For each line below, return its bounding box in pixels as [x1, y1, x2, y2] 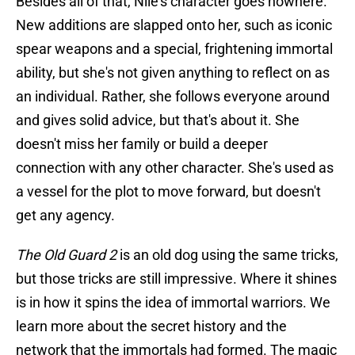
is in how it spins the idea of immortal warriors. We [16, 294, 330, 311]
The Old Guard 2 [16, 246, 116, 264]
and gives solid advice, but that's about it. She [16, 112, 300, 129]
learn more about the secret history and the [16, 318, 287, 335]
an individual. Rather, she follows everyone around [16, 88, 330, 105]
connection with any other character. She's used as [16, 159, 334, 177]
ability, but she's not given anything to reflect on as [16, 64, 330, 82]
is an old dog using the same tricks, [116, 246, 338, 264]
